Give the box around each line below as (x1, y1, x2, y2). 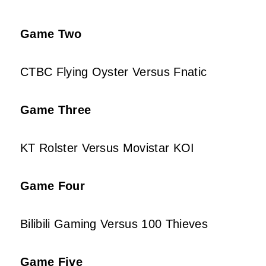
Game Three (20, 103, 91, 117)
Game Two (20, 27, 82, 41)
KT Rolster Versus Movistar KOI (20, 141, 195, 155)
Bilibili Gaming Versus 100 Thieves (20, 217, 208, 231)
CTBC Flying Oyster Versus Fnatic (20, 65, 207, 79)
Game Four (20, 179, 85, 193)
